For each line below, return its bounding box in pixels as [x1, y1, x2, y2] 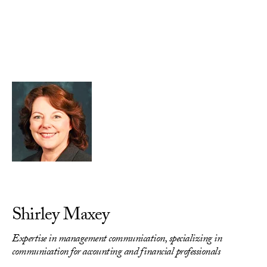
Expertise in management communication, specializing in [12, 231, 222, 249]
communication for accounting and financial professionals [12, 244, 220, 262]
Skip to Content [11, 65, 70, 75]
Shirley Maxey [12, 201, 110, 232]
